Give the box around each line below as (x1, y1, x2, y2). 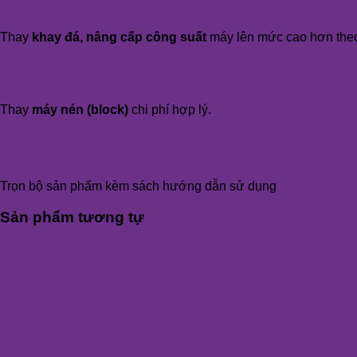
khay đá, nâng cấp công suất (32, 30, 206, 45)
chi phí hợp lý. (128, 103, 211, 117)
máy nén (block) (29, 103, 128, 117)
